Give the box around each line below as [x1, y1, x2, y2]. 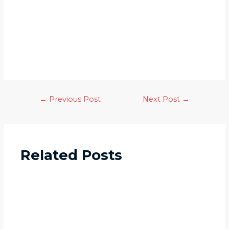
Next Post [143, 94, 182, 104]
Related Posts [20, 146, 123, 164]
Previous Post [47, 94, 101, 104]
